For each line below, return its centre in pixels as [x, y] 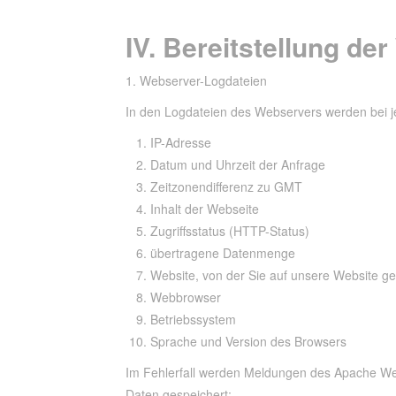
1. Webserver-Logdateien [196, 80]
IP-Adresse [181, 142]
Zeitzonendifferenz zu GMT [226, 187]
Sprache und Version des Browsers [248, 341]
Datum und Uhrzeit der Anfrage [238, 164]
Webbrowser [186, 297]
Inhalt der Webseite [205, 209]
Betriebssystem [193, 319]
